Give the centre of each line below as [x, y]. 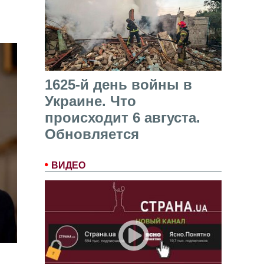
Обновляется [92, 134]
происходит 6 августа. [123, 118]
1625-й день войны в [118, 85]
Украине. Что [90, 101]
